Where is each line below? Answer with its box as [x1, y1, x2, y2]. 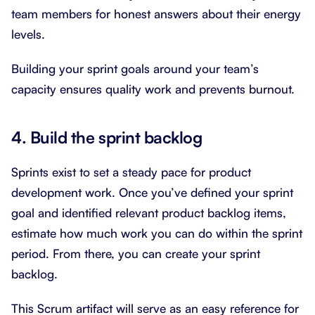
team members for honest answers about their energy [11, 6, 301, 21]
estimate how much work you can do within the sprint [11, 225, 302, 240]
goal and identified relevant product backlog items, [11, 205, 286, 220]
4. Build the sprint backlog [11, 127, 202, 148]
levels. [11, 26, 45, 41]
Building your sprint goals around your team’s [11, 60, 259, 76]
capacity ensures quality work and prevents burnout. [11, 81, 295, 96]
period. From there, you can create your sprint [11, 245, 260, 261]
